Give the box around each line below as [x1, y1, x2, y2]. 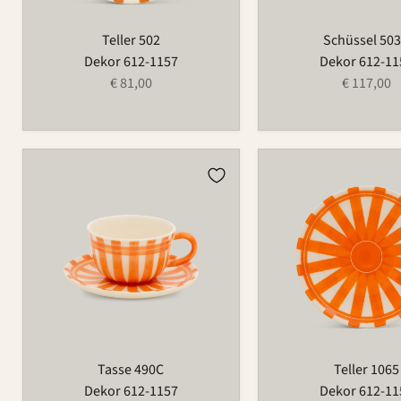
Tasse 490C [98, 360, 165, 380]
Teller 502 [101, 30, 160, 50]
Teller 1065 [333, 360, 399, 380]
